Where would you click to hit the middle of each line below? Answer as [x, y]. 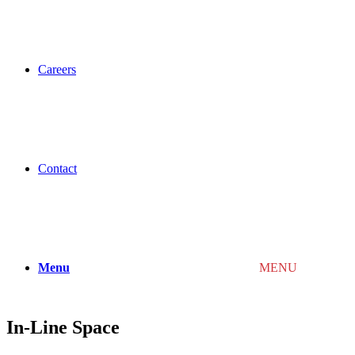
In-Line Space [63, 327]
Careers [57, 69]
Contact [57, 168]
